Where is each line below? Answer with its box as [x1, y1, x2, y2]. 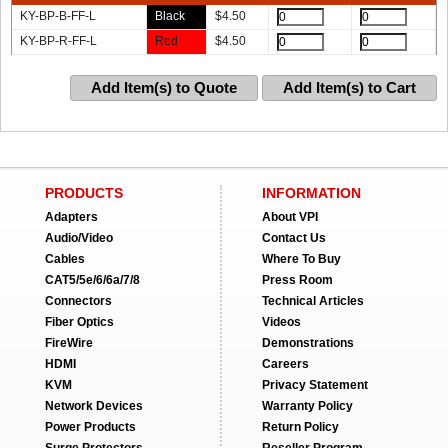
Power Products [45, 420, 136, 434]
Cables [45, 252, 85, 266]
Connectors [45, 294, 112, 308]
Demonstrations [262, 336, 354, 350]
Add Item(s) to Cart [283, 79, 416, 96]
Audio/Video [45, 231, 113, 245]
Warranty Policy [262, 399, 353, 413]
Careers [262, 357, 309, 371]
